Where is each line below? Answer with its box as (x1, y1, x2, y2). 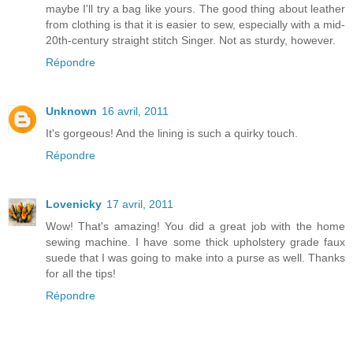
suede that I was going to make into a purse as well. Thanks (46, 251, 345, 264)
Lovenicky (46, 197, 102, 210)
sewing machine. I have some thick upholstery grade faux (46, 235, 345, 248)
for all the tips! (46, 266, 116, 280)
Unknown (46, 104, 97, 117)
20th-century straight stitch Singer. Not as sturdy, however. (46, 33, 336, 46)
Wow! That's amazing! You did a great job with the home (46, 219, 345, 232)
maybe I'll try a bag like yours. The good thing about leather (46, 2, 345, 15)
